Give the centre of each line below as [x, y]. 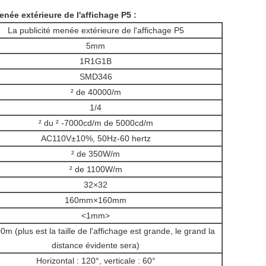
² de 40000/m [96, 92]
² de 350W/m [96, 154]
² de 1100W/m [96, 169]
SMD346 [96, 77]
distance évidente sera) [96, 245]
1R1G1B [96, 61]
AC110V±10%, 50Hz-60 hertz [96, 138]
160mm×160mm [96, 200]
